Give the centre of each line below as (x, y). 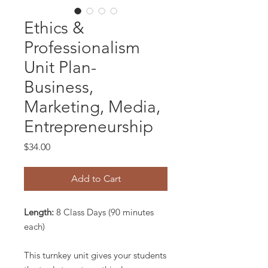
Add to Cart (96, 179)
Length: (39, 212)
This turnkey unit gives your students (95, 255)
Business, (59, 87)
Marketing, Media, (92, 107)
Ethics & (54, 28)
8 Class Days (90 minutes (104, 212)
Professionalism (82, 48)
